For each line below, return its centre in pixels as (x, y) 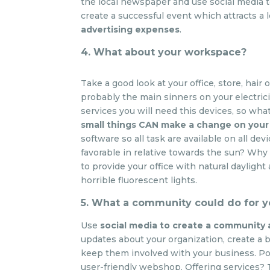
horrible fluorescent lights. (139, 180)
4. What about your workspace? (164, 52)
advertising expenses (130, 30)
